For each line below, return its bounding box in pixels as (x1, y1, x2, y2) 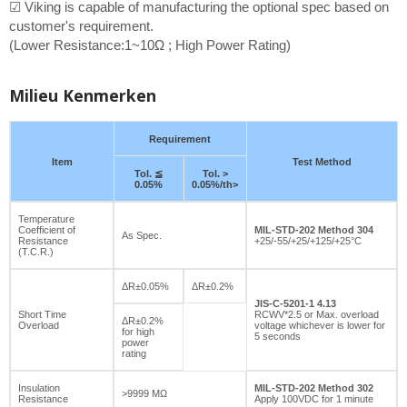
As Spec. (122, 229, 162, 241)
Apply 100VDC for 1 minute (254, 392, 373, 404)
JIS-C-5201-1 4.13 (254, 297, 336, 309)
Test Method (292, 155, 352, 167)
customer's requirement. (9, 17, 154, 34)
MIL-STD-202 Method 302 (254, 382, 373, 393)
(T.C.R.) (18, 245, 54, 257)
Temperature (18, 213, 74, 224)
